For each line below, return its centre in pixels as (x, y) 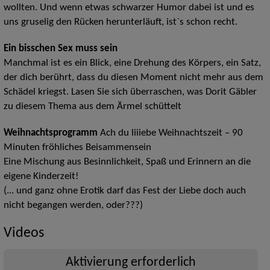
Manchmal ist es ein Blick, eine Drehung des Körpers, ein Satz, (132, 64)
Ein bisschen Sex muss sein (60, 49)
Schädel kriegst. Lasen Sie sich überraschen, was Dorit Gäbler (130, 93)
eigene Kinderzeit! (41, 177)
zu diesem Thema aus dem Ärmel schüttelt (92, 107)
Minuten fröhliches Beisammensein (77, 148)
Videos (24, 234)
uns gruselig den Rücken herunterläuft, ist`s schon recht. (120, 23)
